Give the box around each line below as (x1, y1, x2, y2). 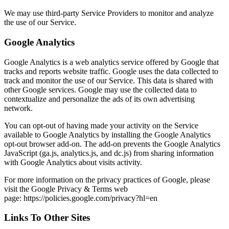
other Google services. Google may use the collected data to (4, 85, 197, 94)
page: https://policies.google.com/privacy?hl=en (4, 193, 157, 202)
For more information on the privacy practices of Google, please (4, 175, 210, 184)
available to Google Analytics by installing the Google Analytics (4, 130, 211, 139)
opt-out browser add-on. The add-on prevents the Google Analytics (4, 139, 220, 148)
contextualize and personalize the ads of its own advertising (4, 94, 195, 103)
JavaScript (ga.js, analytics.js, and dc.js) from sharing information (4, 148, 214, 157)
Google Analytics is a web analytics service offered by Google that (4, 57, 219, 66)
